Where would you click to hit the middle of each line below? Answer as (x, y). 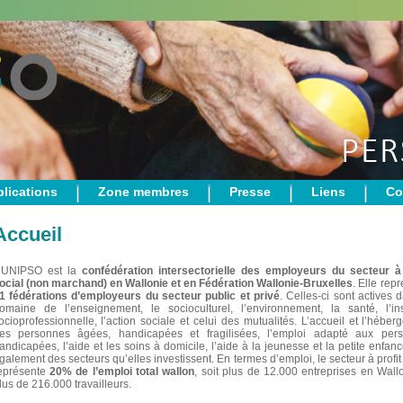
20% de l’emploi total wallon (122, 372)
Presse (250, 192)
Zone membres (143, 192)
